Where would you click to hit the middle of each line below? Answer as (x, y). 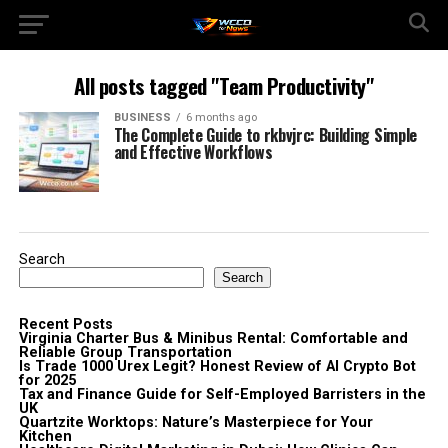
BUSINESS (142, 117)
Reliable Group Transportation (125, 352)
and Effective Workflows (193, 152)
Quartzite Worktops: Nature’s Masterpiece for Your (195, 422)
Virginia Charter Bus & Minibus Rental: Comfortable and (213, 338)
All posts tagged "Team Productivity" (224, 85)
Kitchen (45, 436)
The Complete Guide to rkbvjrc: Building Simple (265, 135)
